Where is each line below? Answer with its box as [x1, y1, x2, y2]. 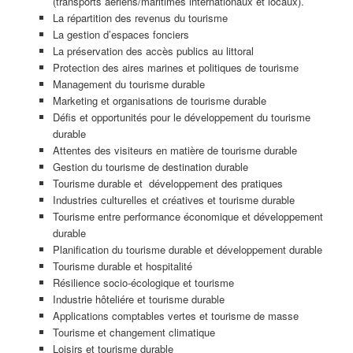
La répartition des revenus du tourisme [52, 10, 228, 26]
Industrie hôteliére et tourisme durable [52, 292, 225, 307]
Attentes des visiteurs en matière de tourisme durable [52, 143, 297, 158]
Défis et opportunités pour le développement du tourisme [52, 110, 310, 125]
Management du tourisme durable [52, 76, 205, 92]
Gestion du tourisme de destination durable [52, 159, 248, 175]
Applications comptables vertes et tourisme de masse [52, 308, 299, 324]
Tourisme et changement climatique [52, 325, 215, 340]
